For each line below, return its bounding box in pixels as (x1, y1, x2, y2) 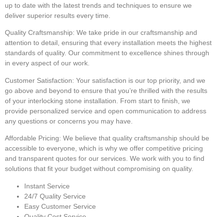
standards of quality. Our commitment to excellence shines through (5, 49, 209, 57)
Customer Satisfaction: (5, 76, 74, 84)
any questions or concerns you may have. (5, 117, 133, 125)
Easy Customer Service (24, 202, 96, 210)
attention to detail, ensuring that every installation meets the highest (5, 39, 212, 47)
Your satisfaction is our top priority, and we (74, 76, 205, 84)
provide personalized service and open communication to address (5, 107, 206, 115)
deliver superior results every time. (5, 12, 110, 20)
